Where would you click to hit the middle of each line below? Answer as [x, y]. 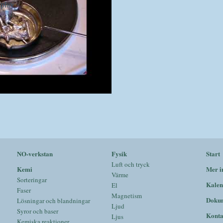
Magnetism [127, 196]
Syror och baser [38, 211]
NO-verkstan [35, 154]
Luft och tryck [131, 164]
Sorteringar [32, 180]
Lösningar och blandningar [54, 201]
